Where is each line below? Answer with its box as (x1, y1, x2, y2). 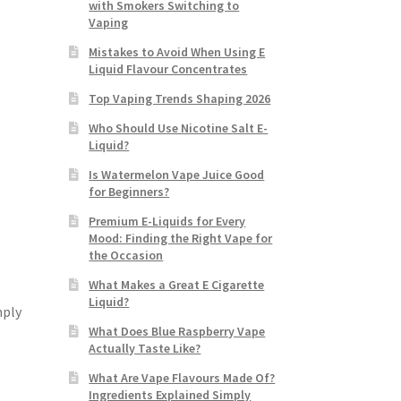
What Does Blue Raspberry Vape (89, 322, 266, 339)
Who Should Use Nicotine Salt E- (89, 119, 269, 136)
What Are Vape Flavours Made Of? (89, 369, 276, 386)
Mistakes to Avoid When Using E (89, 43, 266, 60)
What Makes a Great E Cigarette (89, 276, 265, 293)
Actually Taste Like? (89, 339, 201, 356)
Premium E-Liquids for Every (89, 212, 246, 229)
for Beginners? (89, 183, 170, 200)
